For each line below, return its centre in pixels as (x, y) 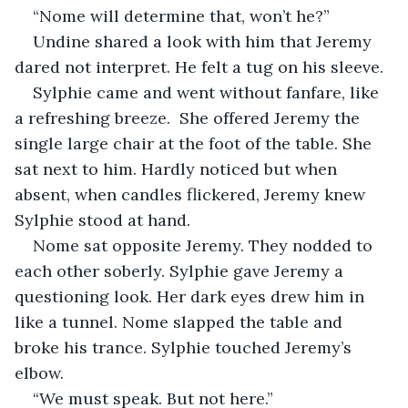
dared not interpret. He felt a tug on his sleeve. (199, 66)
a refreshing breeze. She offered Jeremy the (189, 117)
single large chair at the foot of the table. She (195, 143)
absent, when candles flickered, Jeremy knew (192, 194)
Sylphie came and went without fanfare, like (208, 92)
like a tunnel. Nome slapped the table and (181, 321)
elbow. (39, 372)
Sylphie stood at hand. (105, 219)
